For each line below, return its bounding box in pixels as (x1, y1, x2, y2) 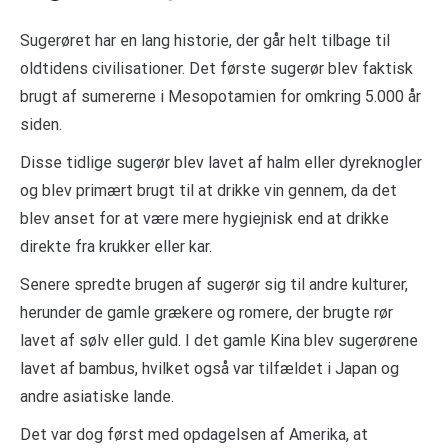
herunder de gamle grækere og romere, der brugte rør (20, 303, 393, 323)
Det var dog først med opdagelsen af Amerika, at (20, 425, 368, 445)
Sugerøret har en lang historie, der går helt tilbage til (20, 31, 390, 51)
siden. (20, 115, 62, 135)
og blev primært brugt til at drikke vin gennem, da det (20, 181, 397, 201)
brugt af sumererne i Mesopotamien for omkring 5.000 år (20, 87, 421, 107)
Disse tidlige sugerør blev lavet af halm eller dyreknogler (20, 153, 422, 173)
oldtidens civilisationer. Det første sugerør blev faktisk (20, 59, 413, 79)
